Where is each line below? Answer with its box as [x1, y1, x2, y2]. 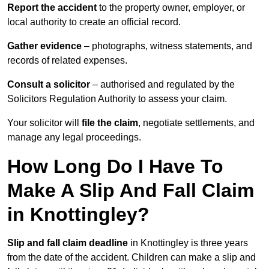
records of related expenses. [7, 55, 127, 66]
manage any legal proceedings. [7, 132, 141, 143]
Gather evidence [7, 41, 82, 52]
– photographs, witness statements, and [82, 41, 252, 52]
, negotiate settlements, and [138, 118, 255, 128]
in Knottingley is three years [128, 238, 248, 249]
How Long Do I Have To [7, 156, 223, 178]
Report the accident [7, 2, 97, 13]
